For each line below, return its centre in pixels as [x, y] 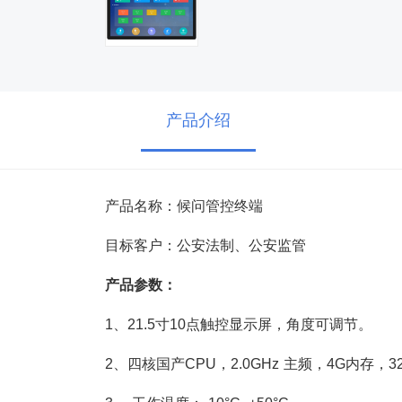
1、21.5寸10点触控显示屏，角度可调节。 [239, 325]
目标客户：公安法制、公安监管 [205, 246]
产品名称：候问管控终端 [184, 206]
